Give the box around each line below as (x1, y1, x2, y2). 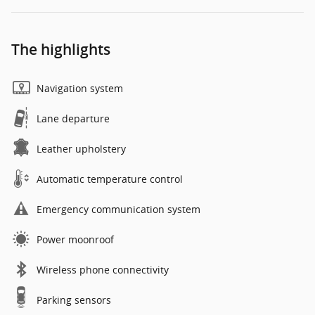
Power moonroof (37, 232, 114, 246)
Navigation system (37, 81, 123, 95)
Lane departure (37, 111, 110, 125)
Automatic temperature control (37, 172, 183, 186)
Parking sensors (37, 292, 111, 307)
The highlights (11, 40, 110, 58)
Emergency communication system (37, 202, 200, 216)
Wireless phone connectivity (37, 262, 169, 276)
